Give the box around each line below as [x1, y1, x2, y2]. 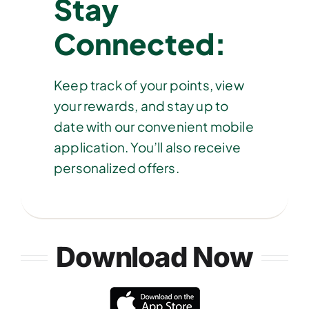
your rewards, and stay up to [53, 97, 229, 114]
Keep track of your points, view [53, 76, 244, 93]
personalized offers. [53, 159, 179, 176]
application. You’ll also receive [53, 138, 241, 155]
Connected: [53, 24, 226, 61]
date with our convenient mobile [53, 117, 254, 134]
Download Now [56, 239, 253, 274]
